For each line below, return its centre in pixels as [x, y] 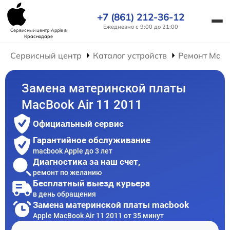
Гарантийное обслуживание [92, 140]
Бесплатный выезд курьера [91, 183]
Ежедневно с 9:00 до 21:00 [141, 26]
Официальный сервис [78, 124]
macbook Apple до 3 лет [73, 151]
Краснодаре [39, 36]
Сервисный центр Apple [37, 30]
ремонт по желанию [67, 172]
